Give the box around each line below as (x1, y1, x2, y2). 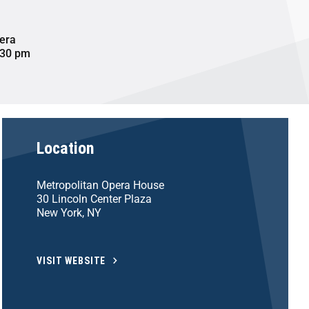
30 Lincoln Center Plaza (37, 192, 152, 206)
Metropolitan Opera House (37, 178, 165, 192)
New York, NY (37, 206, 102, 219)
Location (37, 138, 95, 158)
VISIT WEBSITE (37, 255, 106, 266)
